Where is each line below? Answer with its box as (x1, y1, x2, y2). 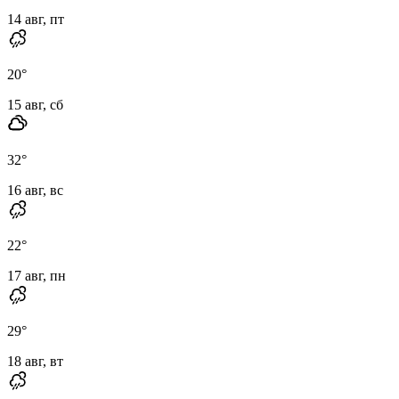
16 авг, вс (7, 182, 63, 198)
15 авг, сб (7, 96, 63, 112)
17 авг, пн (7, 267, 66, 283)
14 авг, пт (7, 11, 64, 27)
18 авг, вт (7, 353, 63, 369)
